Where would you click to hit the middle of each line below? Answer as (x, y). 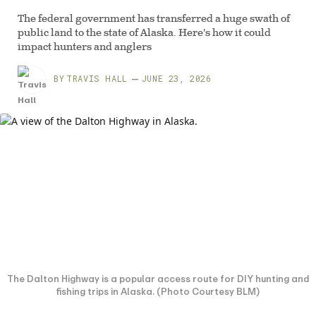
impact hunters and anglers (85, 48)
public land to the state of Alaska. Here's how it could (144, 34)
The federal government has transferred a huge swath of (154, 20)
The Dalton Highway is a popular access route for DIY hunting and (158, 279)
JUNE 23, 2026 (176, 78)
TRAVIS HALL (97, 78)
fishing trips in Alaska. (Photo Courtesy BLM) (158, 291)
